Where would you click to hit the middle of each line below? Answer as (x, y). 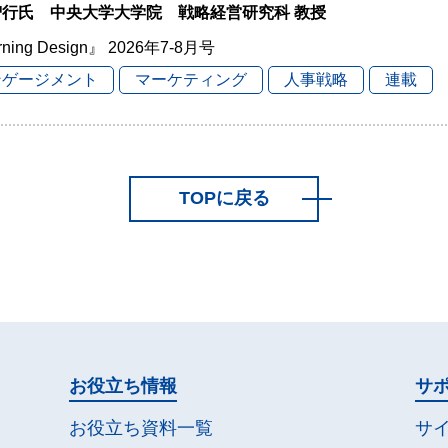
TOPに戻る (224, 198)
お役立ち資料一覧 (141, 428)
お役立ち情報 (123, 385)
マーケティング (191, 80)
